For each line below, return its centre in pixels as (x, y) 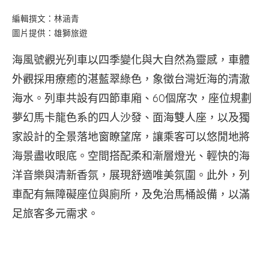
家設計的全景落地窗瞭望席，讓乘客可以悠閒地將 (131, 137)
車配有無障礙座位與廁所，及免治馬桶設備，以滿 (131, 194)
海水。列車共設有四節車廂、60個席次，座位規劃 (132, 98)
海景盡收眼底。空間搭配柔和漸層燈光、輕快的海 (131, 156)
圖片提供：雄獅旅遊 (50, 33)
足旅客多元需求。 (55, 213)
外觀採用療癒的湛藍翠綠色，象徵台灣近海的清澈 (131, 79)
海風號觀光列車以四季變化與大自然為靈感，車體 (131, 60)
